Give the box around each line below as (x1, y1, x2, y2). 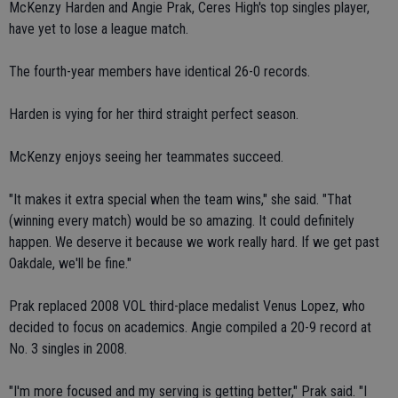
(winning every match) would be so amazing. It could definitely (9, 212, 354, 229)
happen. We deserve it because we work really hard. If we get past (9, 234, 379, 251)
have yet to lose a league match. (9, 20, 188, 37)
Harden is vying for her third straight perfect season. (9, 106, 298, 123)
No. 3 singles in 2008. (9, 340, 127, 357)
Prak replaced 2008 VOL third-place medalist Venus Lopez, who (9, 298, 365, 314)
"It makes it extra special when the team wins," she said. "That (9, 191, 352, 208)
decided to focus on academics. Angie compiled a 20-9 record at (9, 319, 371, 336)
